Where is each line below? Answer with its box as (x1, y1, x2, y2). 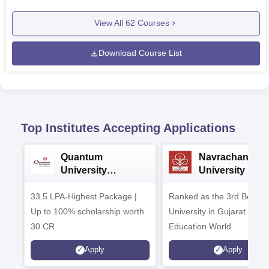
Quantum (61, 151, 103, 162)
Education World (169, 221, 231, 231)
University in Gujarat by (169, 206, 257, 216)
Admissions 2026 (61, 178, 139, 189)
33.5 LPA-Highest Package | (31, 191, 137, 201)
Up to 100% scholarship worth (31, 206, 144, 216)
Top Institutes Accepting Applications (21, 121, 235, 134)
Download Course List (98, 48, 182, 58)
